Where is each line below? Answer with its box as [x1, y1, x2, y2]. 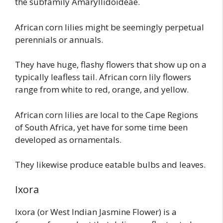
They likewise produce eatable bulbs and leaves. [15, 159, 206, 171]
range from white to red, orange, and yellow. [15, 84, 189, 96]
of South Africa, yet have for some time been [15, 121, 188, 133]
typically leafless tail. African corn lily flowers [15, 71, 191, 83]
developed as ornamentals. [15, 133, 121, 145]
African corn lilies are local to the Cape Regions [15, 109, 198, 120]
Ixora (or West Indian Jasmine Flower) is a [15, 206, 177, 218]
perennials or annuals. [15, 33, 103, 45]
